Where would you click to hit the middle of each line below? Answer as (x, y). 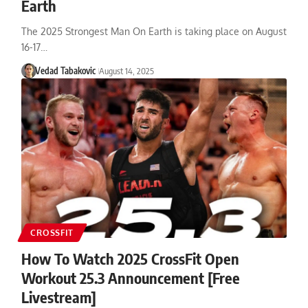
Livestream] (58, 297)
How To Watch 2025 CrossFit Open (130, 258)
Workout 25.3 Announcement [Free (130, 277)
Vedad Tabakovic (66, 70)
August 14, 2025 (127, 70)
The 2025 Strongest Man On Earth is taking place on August (154, 31)
